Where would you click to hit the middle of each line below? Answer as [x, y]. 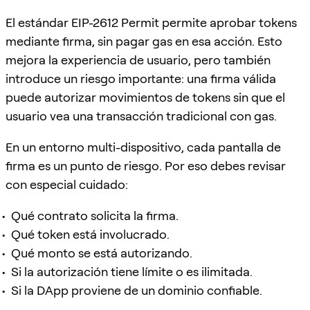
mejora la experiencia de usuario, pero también [138, 60]
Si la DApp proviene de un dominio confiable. [137, 290]
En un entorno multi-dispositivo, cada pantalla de [143, 147]
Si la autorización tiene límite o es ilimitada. [132, 271]
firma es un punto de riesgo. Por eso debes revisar [146, 165]
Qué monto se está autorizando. [102, 253]
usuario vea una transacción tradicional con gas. [141, 116]
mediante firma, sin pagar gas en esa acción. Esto [144, 41]
